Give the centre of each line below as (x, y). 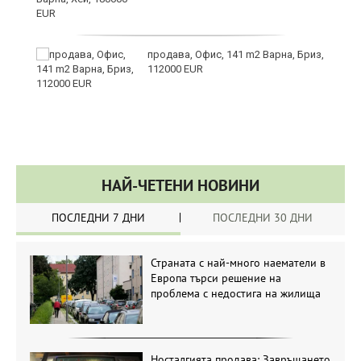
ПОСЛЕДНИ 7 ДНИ (98, 218)
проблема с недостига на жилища (235, 294)
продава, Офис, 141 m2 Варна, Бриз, (236, 55)
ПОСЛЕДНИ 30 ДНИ (263, 218)
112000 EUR (175, 69)
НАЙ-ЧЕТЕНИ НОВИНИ (180, 186)
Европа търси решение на (216, 278)
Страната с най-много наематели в (238, 263)
